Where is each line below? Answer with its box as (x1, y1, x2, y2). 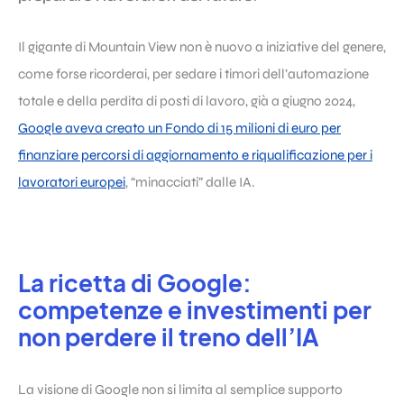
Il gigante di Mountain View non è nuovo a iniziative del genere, (18, 39, 386, 56)
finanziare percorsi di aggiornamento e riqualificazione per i (18, 147, 372, 164)
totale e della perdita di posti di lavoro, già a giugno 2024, (18, 93, 355, 110)
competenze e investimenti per (18, 295, 372, 326)
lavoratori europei (18, 174, 125, 191)
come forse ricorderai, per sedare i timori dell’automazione (18, 66, 369, 83)
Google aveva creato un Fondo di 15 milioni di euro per (18, 120, 341, 137)
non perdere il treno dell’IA (18, 322, 319, 353)
